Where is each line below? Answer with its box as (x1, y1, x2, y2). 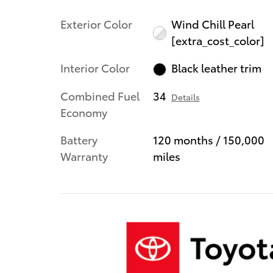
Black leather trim (171, 60, 262, 76)
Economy (60, 104, 107, 120)
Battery (60, 132, 97, 147)
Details (171, 91, 200, 104)
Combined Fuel (60, 88, 140, 104)
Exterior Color (60, 15, 132, 31)
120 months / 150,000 (152, 132, 264, 147)
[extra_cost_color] (171, 32, 265, 48)
